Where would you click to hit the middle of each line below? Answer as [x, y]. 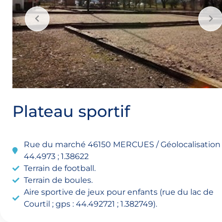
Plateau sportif [71, 111]
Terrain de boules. [58, 180]
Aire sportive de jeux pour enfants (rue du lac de [118, 192]
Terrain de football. [59, 168]
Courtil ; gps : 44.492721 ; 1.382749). [90, 204]
